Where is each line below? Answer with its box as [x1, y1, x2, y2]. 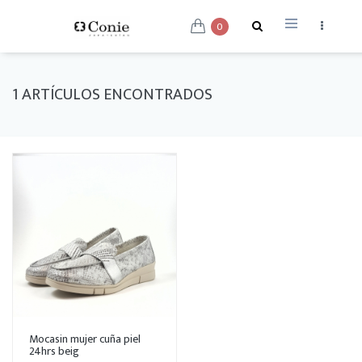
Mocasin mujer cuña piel [29, 330, 141, 348]
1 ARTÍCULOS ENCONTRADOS [12, 81, 213, 108]
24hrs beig [29, 342, 79, 360]
